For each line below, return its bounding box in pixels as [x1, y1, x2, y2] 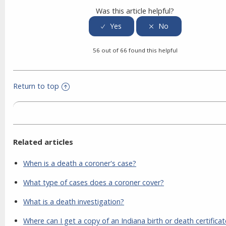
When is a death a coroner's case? [23, 158, 136, 168]
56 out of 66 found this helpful [92, 46, 178, 54]
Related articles [13, 137, 73, 147]
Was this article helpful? [96, 6, 174, 16]
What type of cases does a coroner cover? [23, 178, 164, 188]
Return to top [13, 81, 59, 91]
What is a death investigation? [23, 197, 124, 207]
